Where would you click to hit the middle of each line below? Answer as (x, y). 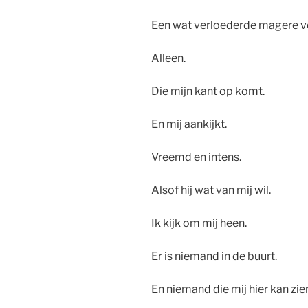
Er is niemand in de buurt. (214, 256)
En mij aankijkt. (189, 124)
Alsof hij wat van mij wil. (211, 190)
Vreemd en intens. (196, 157)
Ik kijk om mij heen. (199, 223)
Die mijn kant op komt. (208, 91)
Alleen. (168, 58)
